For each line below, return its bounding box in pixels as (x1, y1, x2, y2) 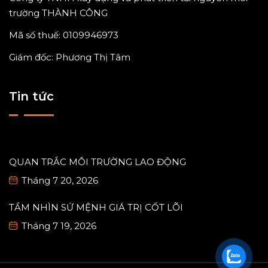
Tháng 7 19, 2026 (19, 220, 96, 232)
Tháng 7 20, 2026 (19, 174, 98, 186)
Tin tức (9, 89, 54, 103)
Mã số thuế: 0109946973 (9, 29, 118, 41)
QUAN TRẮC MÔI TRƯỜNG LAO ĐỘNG (9, 156, 186, 167)
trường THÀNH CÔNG (9, 7, 108, 19)
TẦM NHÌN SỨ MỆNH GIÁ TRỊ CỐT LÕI (9, 201, 183, 213)
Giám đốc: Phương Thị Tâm (9, 51, 130, 63)
